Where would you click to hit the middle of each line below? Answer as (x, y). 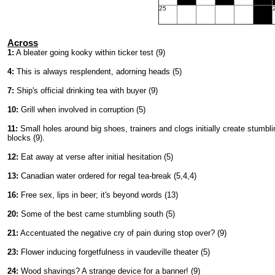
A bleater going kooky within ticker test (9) (90, 52)
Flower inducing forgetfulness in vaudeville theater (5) (114, 252)
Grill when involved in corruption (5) (82, 110)
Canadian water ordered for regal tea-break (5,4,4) (107, 176)
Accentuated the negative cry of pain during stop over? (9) (122, 233)
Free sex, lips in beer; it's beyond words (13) (98, 195)
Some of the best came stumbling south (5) (97, 214)
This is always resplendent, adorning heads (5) (98, 72)
